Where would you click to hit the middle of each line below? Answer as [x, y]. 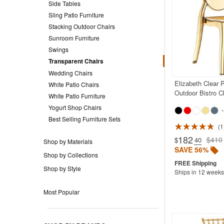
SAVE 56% [191, 149]
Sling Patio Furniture [76, 14]
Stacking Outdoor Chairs [82, 26]
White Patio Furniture [77, 95]
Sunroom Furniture [74, 37]
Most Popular [61, 191]
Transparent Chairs [76, 61]
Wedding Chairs [70, 72]
